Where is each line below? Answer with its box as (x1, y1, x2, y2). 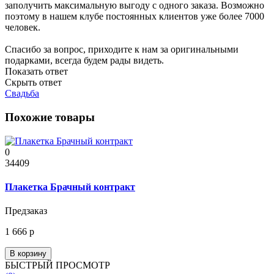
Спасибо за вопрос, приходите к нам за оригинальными (5, 44, 239, 55)
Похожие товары (5, 111, 95, 124)
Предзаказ (5, 206, 47, 217)
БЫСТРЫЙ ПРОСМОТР (5, 260, 110, 271)
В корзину (10, 249, 46, 259)
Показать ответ (5, 66, 68, 77)
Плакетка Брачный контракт (5, 182, 135, 193)
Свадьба (5, 88, 39, 99)
